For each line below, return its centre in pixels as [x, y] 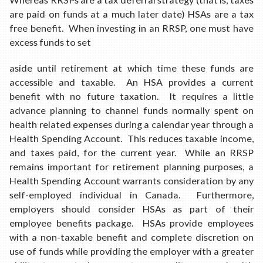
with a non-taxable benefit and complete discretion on [131, 237]
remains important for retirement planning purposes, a [131, 166]
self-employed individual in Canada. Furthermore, [131, 194]
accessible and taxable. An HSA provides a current [131, 82]
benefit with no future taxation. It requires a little [131, 96]
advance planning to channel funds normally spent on [131, 110]
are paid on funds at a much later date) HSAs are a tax [131, 14]
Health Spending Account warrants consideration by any [131, 180]
